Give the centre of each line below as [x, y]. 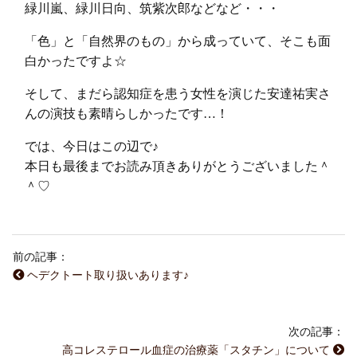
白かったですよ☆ [76, 61]
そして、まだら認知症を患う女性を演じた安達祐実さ [178, 93]
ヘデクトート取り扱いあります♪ [106, 275]
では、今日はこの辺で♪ [92, 146]
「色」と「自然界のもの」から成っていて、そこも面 [178, 41]
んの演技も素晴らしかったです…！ [127, 113]
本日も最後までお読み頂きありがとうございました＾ [178, 166]
